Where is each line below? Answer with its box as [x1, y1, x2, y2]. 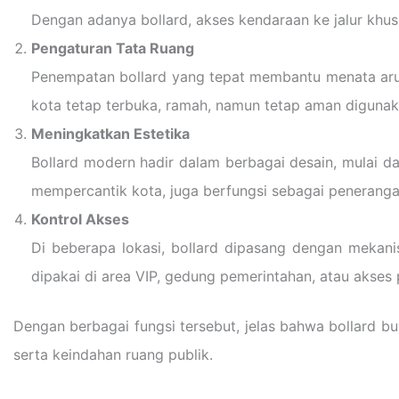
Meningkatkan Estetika [31, 125, 190, 142]
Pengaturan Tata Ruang [31, 39, 194, 57]
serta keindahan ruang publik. [13, 346, 213, 363]
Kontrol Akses [31, 210, 129, 228]
